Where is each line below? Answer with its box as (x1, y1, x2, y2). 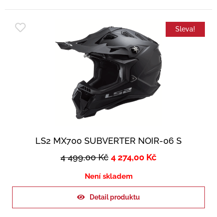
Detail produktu (90, 193, 140, 201)
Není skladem (84, 172, 133, 181)
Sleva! (175, 25, 195, 33)
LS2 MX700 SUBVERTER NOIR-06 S (35, 136, 182, 146)
